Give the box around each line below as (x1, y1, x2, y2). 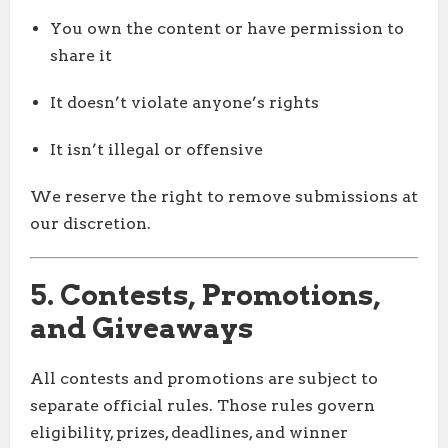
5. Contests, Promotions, (30, 278, 380, 313)
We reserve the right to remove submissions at (30, 187, 418, 207)
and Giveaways (30, 311, 253, 346)
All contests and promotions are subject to (30, 369, 378, 389)
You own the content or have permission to (50, 19, 404, 39)
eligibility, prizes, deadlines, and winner (30, 423, 348, 443)
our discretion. (30, 214, 151, 234)
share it (50, 46, 112, 66)
